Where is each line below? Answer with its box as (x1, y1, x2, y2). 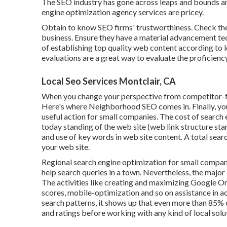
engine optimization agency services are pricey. (42, 7, 204, 17)
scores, (42, 187, 67, 197)
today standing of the (42, 121, 117, 131)
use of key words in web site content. (56, 131, 182, 141)
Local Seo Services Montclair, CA (42, 75, 176, 87)
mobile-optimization (67, 187, 139, 197)
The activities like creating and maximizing (42, 177, 191, 187)
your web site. (42, 141, 90, 152)
